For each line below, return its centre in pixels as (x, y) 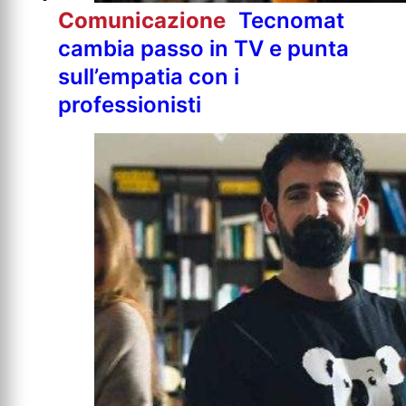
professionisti (130, 104)
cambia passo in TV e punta (203, 48)
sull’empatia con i (149, 76)
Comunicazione (145, 20)
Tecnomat (291, 20)
